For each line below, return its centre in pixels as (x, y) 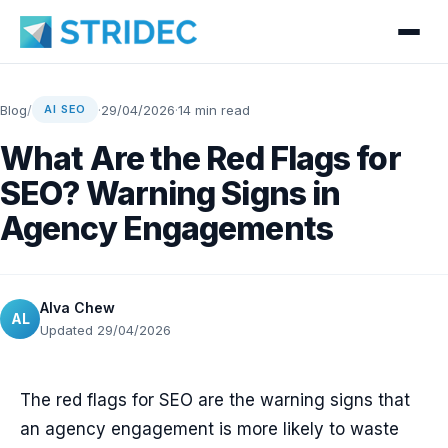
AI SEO (65, 109)
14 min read (214, 109)
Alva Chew (77, 307)
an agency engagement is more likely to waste (209, 429)
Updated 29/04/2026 (105, 330)
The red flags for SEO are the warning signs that (215, 400)
